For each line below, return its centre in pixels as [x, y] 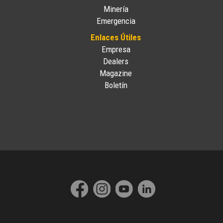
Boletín [116, 85]
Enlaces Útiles [116, 37]
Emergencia [116, 21]
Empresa [116, 49]
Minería [116, 9]
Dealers [116, 61]
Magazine [116, 73]
